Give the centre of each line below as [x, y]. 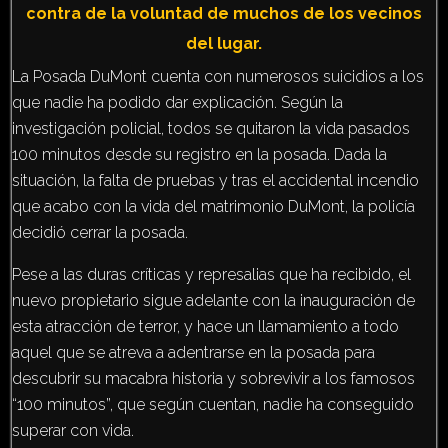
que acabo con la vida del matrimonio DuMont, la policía [213, 206]
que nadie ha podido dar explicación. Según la [177, 102]
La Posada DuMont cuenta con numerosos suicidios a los [218, 76]
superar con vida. [73, 430]
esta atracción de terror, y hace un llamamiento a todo [205, 326]
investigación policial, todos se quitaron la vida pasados [211, 128]
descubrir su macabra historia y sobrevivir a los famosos [213, 378]
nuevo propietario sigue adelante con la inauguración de [213, 300]
